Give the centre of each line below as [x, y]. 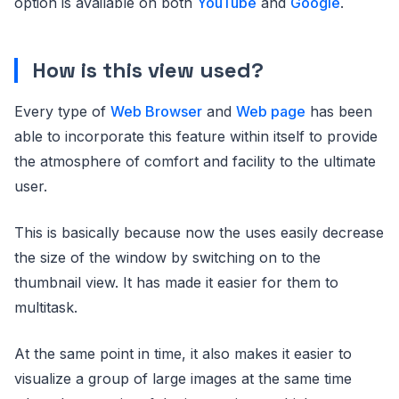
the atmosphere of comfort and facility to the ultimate [195, 161]
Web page [271, 111]
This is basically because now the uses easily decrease [199, 232]
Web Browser [156, 111]
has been [339, 111]
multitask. [46, 307]
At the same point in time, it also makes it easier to [183, 354]
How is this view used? [148, 70]
